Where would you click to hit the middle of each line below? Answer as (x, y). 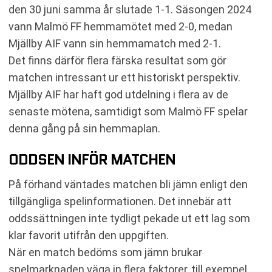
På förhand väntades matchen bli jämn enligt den (128, 184)
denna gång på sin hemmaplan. (84, 128)
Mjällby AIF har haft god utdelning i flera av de (118, 94)
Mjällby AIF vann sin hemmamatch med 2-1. (115, 43)
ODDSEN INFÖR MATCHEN (92, 159)
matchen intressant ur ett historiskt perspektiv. (124, 77)
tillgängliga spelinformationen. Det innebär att (120, 201)
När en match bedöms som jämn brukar (105, 252)
